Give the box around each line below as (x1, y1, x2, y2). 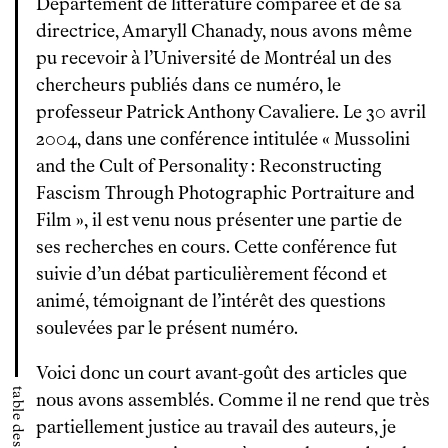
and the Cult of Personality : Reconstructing (36, 155, 382, 177)
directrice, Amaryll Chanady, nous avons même (36, 20, 412, 42)
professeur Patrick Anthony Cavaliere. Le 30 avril (36, 101, 426, 123)
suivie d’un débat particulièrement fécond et (36, 263, 387, 285)
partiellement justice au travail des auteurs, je (36, 416, 396, 438)
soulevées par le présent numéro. (36, 317, 298, 339)
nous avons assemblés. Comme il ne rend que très (36, 389, 430, 411)
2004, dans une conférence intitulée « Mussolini (36, 128, 410, 150)
